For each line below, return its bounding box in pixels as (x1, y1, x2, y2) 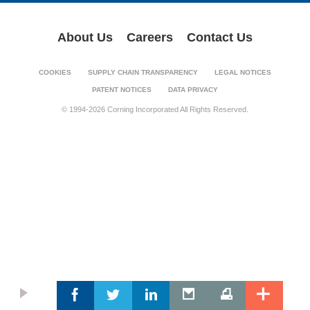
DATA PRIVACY (168, 86, 218, 93)
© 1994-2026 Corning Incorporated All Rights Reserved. (62, 105, 248, 113)
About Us (57, 30, 113, 44)
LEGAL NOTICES (215, 69, 271, 76)
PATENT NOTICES (92, 86, 152, 93)
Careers (127, 30, 173, 44)
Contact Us (187, 30, 253, 44)
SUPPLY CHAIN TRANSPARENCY (88, 69, 198, 76)
